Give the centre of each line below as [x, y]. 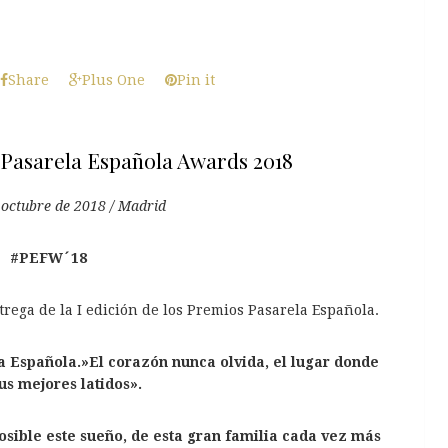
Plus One [113, 79]
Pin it [195, 79]
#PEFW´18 [49, 257]
